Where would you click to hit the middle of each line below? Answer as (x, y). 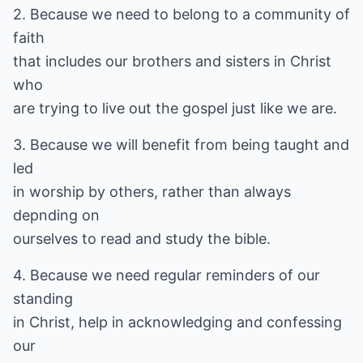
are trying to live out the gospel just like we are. (175, 108)
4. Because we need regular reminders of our (167, 275)
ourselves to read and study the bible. (142, 239)
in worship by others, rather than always (152, 192)
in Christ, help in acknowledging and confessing (177, 322)
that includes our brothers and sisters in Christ (172, 61)
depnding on (56, 215)
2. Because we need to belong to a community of (181, 14)
